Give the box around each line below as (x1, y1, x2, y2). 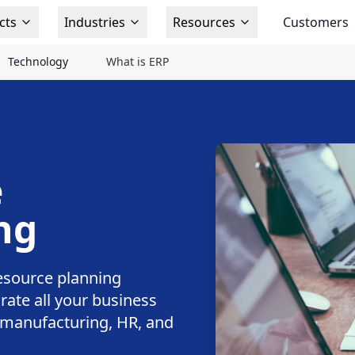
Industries (63, 13, 125, 31)
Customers (282, 13, 349, 31)
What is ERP (106, 54, 169, 69)
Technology (8, 54, 68, 69)
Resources (172, 13, 235, 31)
